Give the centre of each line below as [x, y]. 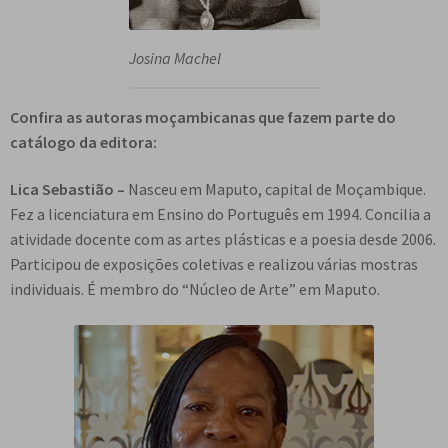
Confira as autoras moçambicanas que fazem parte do [203, 116]
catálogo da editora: [83, 141]
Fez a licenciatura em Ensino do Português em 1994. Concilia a [220, 214]
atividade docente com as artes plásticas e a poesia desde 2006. [223, 239]
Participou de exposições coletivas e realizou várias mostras [214, 264]
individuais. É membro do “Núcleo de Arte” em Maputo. [195, 289]
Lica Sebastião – [67, 189]
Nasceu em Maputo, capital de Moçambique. [275, 189]
